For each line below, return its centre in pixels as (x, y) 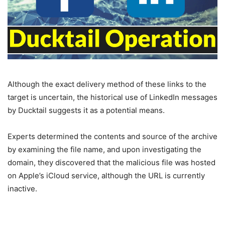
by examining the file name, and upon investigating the (104, 149)
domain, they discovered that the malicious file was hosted (111, 162)
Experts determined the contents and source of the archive (113, 136)
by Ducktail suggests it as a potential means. (86, 110)
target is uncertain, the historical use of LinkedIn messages (113, 97)
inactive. (22, 188)
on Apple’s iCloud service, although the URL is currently (106, 175)
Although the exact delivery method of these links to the (107, 84)
